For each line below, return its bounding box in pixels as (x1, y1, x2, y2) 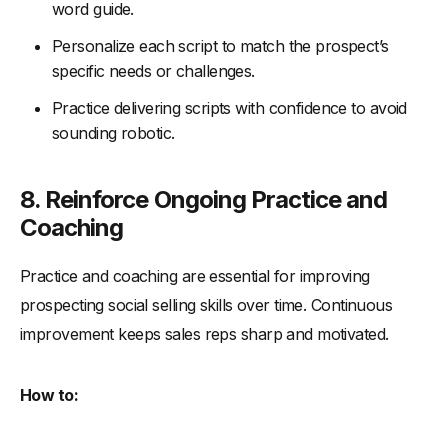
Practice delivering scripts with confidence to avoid (52, 98, 407, 119)
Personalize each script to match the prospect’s (52, 36, 389, 57)
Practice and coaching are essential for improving (20, 266, 370, 287)
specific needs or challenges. (52, 61, 255, 82)
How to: (20, 385, 79, 406)
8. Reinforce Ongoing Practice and (20, 185, 388, 215)
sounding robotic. (52, 123, 175, 144)
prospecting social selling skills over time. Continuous (20, 295, 393, 316)
